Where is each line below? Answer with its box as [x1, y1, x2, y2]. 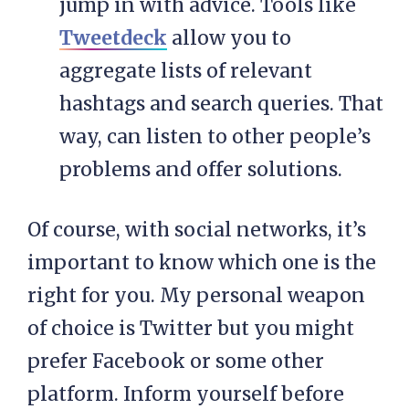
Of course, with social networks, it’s [27, 217, 366, 243]
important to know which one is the [27, 250, 376, 276]
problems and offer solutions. [59, 157, 342, 183]
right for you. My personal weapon [27, 283, 365, 309]
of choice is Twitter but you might [27, 316, 354, 341]
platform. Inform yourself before [27, 382, 344, 407]
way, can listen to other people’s [59, 124, 371, 150]
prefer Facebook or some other [27, 349, 324, 374]
